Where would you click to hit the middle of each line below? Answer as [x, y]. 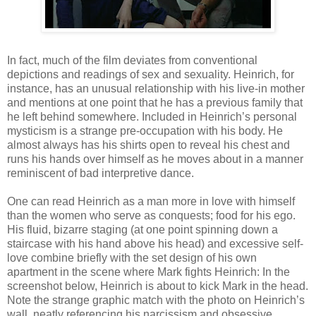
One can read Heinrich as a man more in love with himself [151, 201]
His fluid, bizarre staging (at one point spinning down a [142, 229]
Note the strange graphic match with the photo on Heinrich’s [156, 300]
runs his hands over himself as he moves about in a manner [155, 159]
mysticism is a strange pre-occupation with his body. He [145, 130]
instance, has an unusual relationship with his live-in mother [156, 88]
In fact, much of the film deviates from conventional [132, 60]
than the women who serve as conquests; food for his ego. [151, 215]
